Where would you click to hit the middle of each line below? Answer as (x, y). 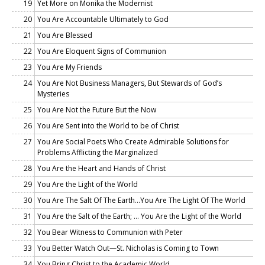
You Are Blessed (65, 35)
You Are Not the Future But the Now (97, 109)
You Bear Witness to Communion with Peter (110, 232)
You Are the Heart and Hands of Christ (101, 168)
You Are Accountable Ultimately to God (103, 19)
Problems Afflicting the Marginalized (98, 152)
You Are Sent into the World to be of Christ (108, 125)
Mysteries (53, 93)
